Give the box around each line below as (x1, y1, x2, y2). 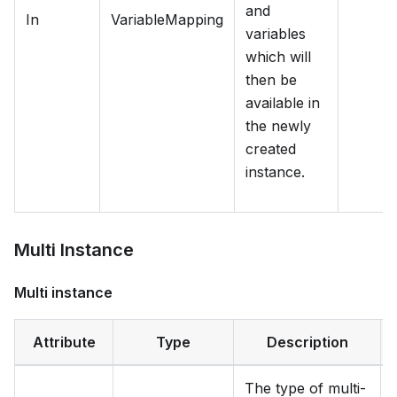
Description (266, 333, 348, 352)
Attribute (32, 333, 96, 352)
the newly (245, 117, 311, 136)
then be (245, 71, 297, 90)
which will (245, 48, 311, 66)
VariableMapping (111, 11, 223, 29)
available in (245, 94, 320, 113)
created (245, 140, 296, 159)
